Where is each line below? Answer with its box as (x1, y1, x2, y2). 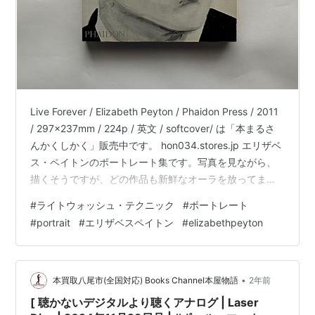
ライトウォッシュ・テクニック (37, 199, 175, 212)
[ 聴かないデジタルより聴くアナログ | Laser (30, 295, 259, 310)
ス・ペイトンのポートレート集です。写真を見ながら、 (30, 156, 277, 169)
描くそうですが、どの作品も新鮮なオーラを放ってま (30, 173, 267, 186)
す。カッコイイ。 (30, 190, 110, 202)
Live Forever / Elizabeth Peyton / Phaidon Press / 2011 (30, 105, 279, 118)
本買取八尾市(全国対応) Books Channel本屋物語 (53, 275, 239, 286)
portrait (37, 217, 71, 229)
